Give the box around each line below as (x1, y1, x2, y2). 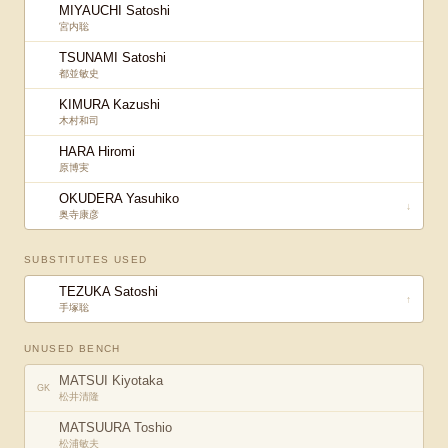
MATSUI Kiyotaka (59, 373, 163, 388)
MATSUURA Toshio (59, 420, 172, 435)
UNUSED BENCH (24, 343, 121, 354)
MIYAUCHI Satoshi (59, 3, 170, 18)
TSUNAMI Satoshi (59, 50, 166, 65)
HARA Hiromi (59, 144, 135, 159)
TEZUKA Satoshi (59, 284, 158, 299)
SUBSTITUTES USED (24, 254, 148, 265)
